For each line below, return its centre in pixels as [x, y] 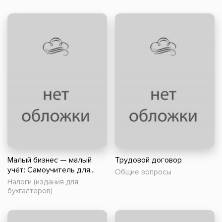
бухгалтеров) [30, 191]
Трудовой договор [148, 160]
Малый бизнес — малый [50, 160]
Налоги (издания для [43, 182]
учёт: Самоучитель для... [51, 170]
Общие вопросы [143, 172]
